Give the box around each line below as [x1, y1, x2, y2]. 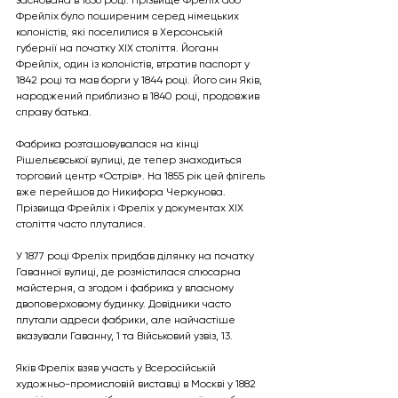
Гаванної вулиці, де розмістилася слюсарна [16, 265, 243, 278]
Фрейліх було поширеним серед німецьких [16, 9, 242, 22]
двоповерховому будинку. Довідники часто [16, 297, 234, 310]
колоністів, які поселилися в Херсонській [16, 25, 226, 38]
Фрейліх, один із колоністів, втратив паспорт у [16, 57, 252, 70]
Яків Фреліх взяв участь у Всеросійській [16, 361, 219, 374]
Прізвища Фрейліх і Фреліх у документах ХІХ [16, 201, 246, 214]
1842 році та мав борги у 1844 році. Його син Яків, [16, 73, 265, 86]
